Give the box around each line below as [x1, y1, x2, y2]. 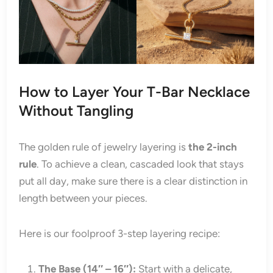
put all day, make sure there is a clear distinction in [19, 175, 248, 188]
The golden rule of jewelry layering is [19, 141, 189, 154]
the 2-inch [188, 141, 238, 154]
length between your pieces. [19, 192, 148, 205]
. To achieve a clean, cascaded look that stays [37, 158, 244, 171]
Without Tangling [19, 102, 134, 120]
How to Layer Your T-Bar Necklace [19, 83, 250, 101]
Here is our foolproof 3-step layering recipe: [19, 227, 221, 240]
